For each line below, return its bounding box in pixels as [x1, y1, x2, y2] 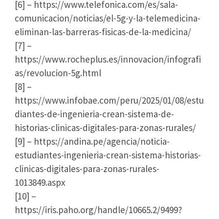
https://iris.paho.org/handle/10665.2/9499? [15, 203, 182, 216]
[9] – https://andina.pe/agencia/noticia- [15, 135, 170, 147]
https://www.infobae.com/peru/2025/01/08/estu [15, 94, 204, 106]
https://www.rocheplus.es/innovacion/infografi [15, 53, 201, 65]
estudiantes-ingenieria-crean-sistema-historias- [15, 149, 201, 161]
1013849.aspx [15, 176, 65, 188]
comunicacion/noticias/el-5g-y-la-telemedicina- [15, 12, 200, 24]
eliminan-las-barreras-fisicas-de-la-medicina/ [15, 25, 191, 38]
